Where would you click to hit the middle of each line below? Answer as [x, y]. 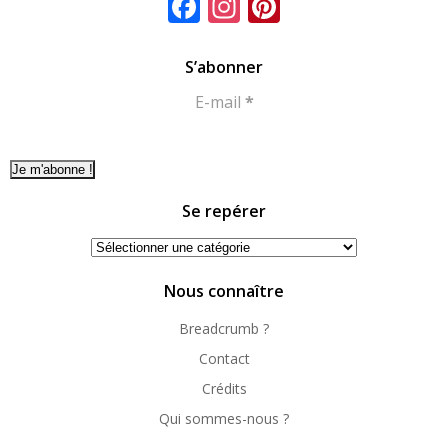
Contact [224, 358]
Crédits [224, 388]
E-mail [219, 102]
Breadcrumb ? [224, 328]
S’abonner [224, 67]
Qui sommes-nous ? [224, 418]
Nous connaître [224, 291]
